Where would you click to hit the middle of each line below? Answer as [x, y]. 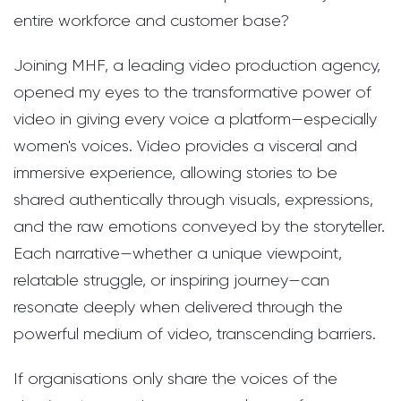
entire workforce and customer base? [151, 21]
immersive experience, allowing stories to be [175, 173]
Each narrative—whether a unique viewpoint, [178, 254]
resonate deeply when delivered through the [178, 307]
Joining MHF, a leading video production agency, [197, 66]
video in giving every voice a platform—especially [195, 119]
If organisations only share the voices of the [175, 379]
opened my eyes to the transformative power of [192, 93]
